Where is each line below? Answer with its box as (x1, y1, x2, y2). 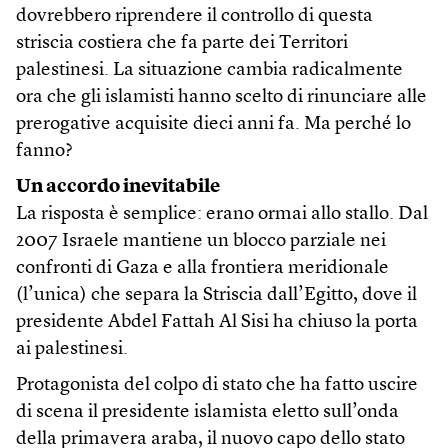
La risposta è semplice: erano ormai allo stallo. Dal (16, 204, 428, 224)
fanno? (16, 141, 73, 161)
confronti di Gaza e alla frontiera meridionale (16, 258, 389, 278)
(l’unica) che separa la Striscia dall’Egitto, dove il (16, 285, 417, 305)
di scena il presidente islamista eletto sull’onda (16, 402, 399, 422)
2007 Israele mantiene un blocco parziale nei (16, 231, 386, 251)
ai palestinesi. (16, 339, 128, 359)
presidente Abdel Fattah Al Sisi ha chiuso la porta (16, 312, 418, 332)
